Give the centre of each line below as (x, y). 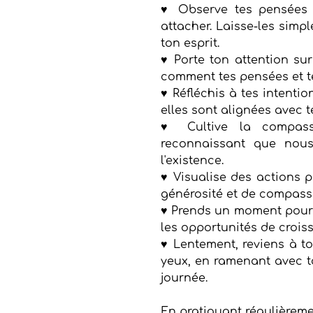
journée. (184, 278)
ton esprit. (192, 43)
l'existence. (194, 160)
